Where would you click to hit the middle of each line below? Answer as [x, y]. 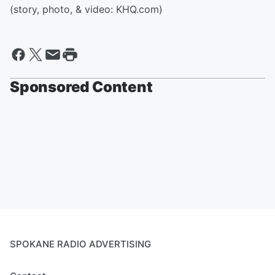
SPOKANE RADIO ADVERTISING [80, 244]
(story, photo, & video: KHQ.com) [86, 9]
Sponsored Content [81, 87]
